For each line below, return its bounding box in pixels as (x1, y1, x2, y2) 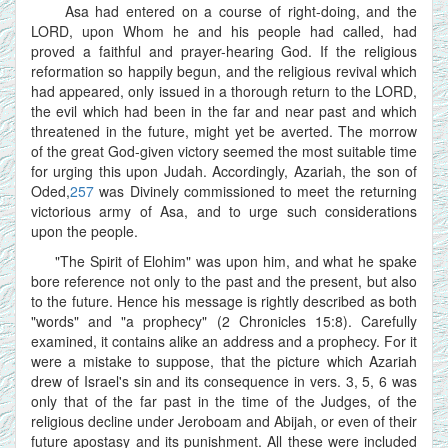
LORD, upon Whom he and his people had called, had (31, 20, 417, 41)
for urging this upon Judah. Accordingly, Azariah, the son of (31, 160, 417, 181)
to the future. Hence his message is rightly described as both (31, 290, 417, 311)
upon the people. (31, 220, 138, 241)
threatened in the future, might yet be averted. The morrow (31, 120, 417, 141)
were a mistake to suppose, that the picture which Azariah (31, 350, 417, 371)
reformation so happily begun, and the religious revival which (31, 60, 417, 81)
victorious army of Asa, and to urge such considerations (31, 200, 417, 221)
